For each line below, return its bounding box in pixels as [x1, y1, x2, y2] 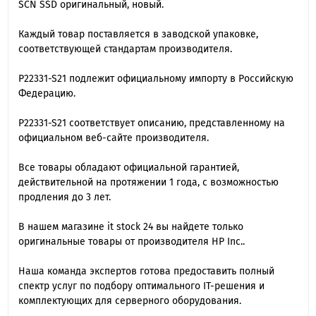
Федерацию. [18, 87, 75, 99]
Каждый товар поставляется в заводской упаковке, [18, 28, 258, 40]
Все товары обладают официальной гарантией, [18, 161, 239, 174]
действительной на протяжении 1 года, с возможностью [18, 176, 279, 188]
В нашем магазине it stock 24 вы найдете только [18, 220, 243, 233]
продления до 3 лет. [18, 190, 111, 203]
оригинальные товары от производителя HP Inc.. [18, 235, 245, 248]
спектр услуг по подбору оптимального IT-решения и [18, 279, 265, 292]
